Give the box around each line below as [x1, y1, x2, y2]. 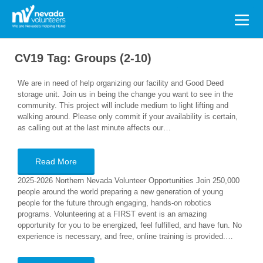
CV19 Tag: [15, 52, 75, 65]
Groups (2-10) [75, 52, 151, 65]
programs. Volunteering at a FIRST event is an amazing [18, 210, 207, 218]
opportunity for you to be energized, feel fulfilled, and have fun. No [18, 221, 242, 230]
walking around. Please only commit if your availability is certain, [18, 112, 238, 121]
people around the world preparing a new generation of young [18, 187, 223, 196]
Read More [35, 157, 77, 166]
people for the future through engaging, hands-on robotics [18, 198, 211, 207]
